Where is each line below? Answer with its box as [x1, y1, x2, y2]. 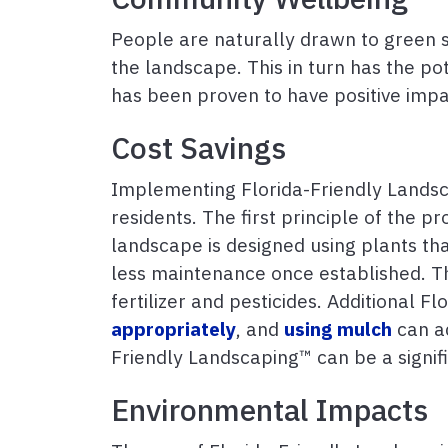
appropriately [111, 316, 236, 341]
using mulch [284, 316, 392, 341]
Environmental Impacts [111, 390, 428, 429]
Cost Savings [111, 128, 286, 167]
